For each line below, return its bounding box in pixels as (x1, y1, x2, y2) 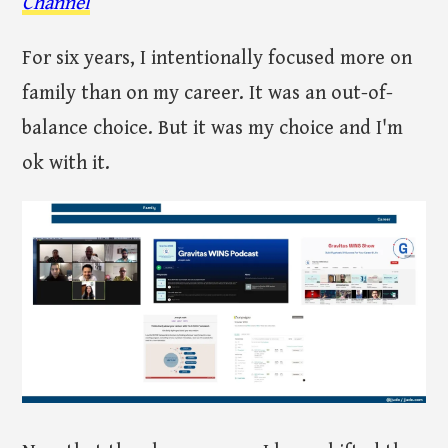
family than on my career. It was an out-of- (22, 82, 394, 106)
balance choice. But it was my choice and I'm (22, 117, 404, 141)
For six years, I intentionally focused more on (22, 47, 413, 71)
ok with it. (22, 152, 111, 176)
